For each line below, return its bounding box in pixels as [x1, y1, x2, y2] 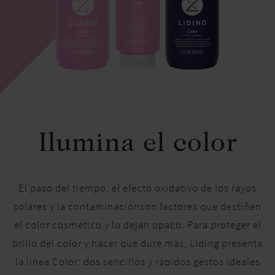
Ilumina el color [37, 130, 238, 158]
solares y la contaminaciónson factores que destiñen [14, 199, 261, 214]
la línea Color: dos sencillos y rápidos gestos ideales [15, 255, 260, 269]
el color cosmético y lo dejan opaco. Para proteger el [14, 218, 261, 232]
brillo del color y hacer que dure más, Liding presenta [12, 236, 263, 250]
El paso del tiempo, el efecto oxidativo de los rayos [18, 181, 257, 195]
